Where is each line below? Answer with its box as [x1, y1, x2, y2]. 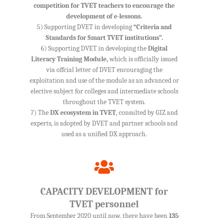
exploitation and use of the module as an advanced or [29, 77, 179, 85]
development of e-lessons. [66, 13, 142, 20]
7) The [31, 109, 50, 117]
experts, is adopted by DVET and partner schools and [31, 120, 178, 127]
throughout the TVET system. [63, 98, 145, 106]
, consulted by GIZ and [116, 109, 178, 117]
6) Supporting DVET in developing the [41, 45, 148, 53]
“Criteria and [133, 23, 172, 31]
